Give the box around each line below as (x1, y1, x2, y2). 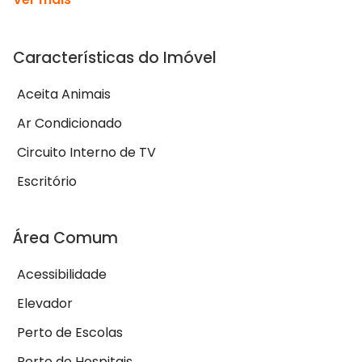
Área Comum (13, 227, 118, 250)
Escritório (17, 172, 77, 192)
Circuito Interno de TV (17, 143, 156, 162)
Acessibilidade (17, 265, 107, 284)
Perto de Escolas (17, 323, 123, 343)
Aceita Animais (17, 85, 111, 104)
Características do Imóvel (13, 47, 217, 69)
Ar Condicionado (17, 114, 122, 133)
